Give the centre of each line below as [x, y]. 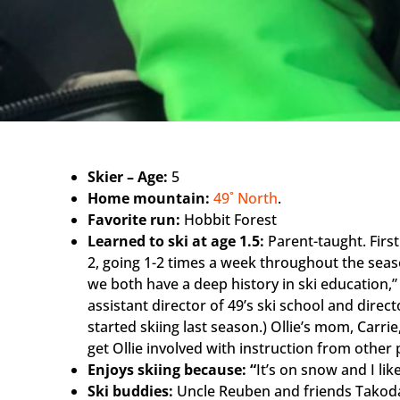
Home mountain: [149, 199]
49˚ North [246, 199]
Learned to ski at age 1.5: [178, 242]
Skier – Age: [129, 177]
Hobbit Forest [229, 220]
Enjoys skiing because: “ [172, 370]
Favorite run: [134, 220]
